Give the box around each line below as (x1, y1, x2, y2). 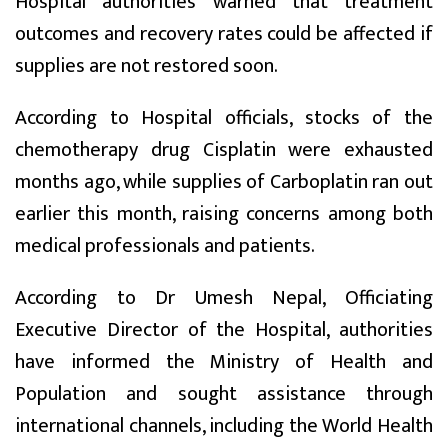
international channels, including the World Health (15, 408, 433, 443)
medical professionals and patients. (15, 228, 315, 263)
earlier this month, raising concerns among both (15, 196, 433, 231)
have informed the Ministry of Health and (15, 344, 433, 379)
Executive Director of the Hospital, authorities (15, 312, 433, 347)
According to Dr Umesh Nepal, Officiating (15, 280, 433, 315)
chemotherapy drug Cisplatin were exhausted (15, 132, 433, 167)
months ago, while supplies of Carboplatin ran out (15, 164, 433, 199)
